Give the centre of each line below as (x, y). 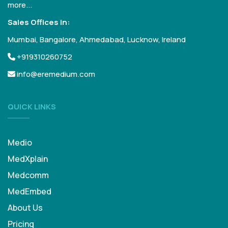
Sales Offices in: (39, 22)
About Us (25, 208)
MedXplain (28, 159)
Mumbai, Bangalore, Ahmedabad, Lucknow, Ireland (97, 39)
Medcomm (28, 175)
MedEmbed (30, 191)
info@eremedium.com (55, 74)
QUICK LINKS (32, 107)
